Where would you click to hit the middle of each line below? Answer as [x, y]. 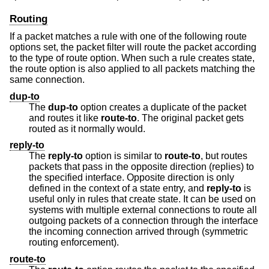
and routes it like [65, 118]
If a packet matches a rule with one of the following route [128, 37]
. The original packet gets [166, 118]
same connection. [47, 80]
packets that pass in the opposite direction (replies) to [80, 167]
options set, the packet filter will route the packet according [133, 47]
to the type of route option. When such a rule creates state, [132, 58]
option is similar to [124, 156]
